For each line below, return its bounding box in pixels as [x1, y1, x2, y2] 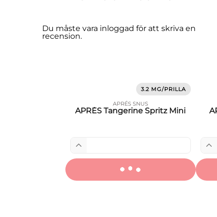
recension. [42, 31, 82, 41]
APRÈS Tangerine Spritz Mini [75, 106, 186, 115]
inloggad [100, 24, 134, 33]
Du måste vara [42, 24, 100, 33]
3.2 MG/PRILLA [140, 86, 186, 93]
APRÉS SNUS [112, 100, 148, 107]
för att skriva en [134, 24, 196, 33]
